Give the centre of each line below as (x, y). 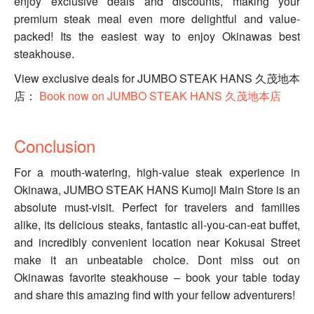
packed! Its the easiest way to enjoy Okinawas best (157, 36)
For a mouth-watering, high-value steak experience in (157, 172)
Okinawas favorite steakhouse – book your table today (157, 278)
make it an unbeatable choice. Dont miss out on (157, 260)
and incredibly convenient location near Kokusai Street (157, 243)
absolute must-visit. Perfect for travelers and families (157, 207)
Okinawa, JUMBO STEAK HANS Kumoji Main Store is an (157, 190)
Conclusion (55, 146)
